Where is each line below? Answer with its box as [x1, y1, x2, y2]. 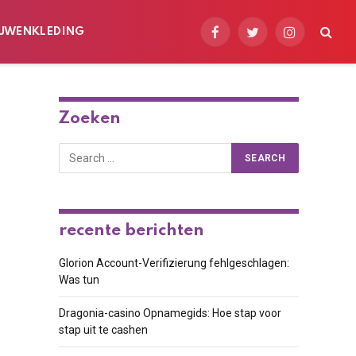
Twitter [251, 32, 288, 45]
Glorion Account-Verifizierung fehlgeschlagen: [58, 257, 289, 269]
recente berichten [58, 222, 204, 239]
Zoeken [58, 110, 121, 127]
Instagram [288, 32, 341, 45]
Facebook [214, 32, 263, 45]
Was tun [58, 273, 99, 286]
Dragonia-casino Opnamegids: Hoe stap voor [58, 307, 281, 319]
